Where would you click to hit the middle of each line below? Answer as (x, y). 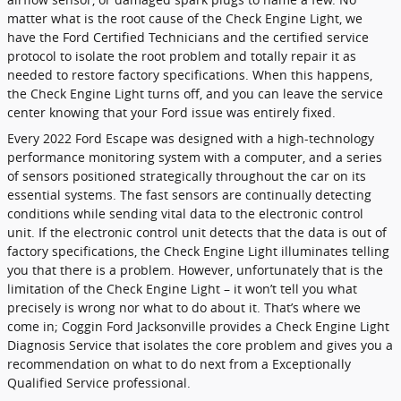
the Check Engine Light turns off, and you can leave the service (195, 93)
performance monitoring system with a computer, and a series (195, 157)
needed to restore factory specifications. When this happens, (190, 74)
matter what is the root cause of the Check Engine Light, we (185, 18)
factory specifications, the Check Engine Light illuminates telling (198, 251)
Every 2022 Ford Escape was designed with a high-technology (191, 138)
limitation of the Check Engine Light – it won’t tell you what (182, 288)
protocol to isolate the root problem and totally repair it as (182, 55)
